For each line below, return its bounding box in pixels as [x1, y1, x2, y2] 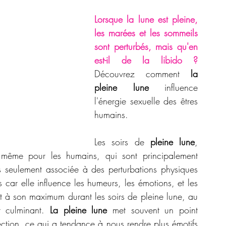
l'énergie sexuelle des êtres [94, 94, 198, 107]
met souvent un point [107, 203, 198, 216]
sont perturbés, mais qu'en [94, 40, 198, 52]
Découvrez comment [94, 67, 191, 80]
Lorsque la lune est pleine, [94, 13, 198, 25]
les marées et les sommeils [94, 26, 198, 39]
